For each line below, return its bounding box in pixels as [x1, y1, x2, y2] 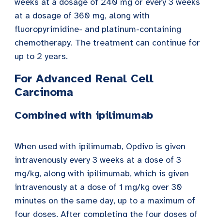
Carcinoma [15, 84, 73, 99]
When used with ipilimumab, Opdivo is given [15, 140, 186, 152]
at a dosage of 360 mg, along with [15, 10, 150, 21]
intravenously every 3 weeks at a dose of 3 [15, 154, 181, 165]
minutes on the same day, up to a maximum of [15, 195, 195, 206]
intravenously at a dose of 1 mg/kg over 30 [15, 181, 182, 192]
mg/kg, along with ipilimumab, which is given [15, 168, 189, 179]
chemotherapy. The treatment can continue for [15, 37, 200, 48]
